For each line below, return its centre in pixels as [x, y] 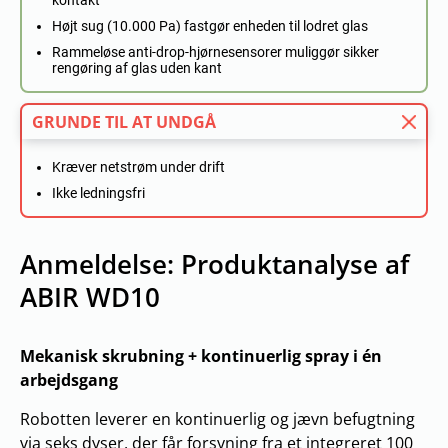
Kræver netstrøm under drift [138, 167]
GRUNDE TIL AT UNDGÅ [124, 122]
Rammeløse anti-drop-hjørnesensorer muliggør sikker [215, 52]
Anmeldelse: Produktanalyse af [214, 264]
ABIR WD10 [90, 297]
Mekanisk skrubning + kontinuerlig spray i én [201, 356]
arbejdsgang [69, 380]
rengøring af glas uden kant [137, 68]
